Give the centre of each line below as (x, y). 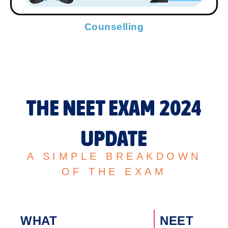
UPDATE (114, 138)
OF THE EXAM (114, 171)
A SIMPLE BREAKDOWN (114, 156)
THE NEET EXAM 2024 (114, 107)
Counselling (114, 26)
